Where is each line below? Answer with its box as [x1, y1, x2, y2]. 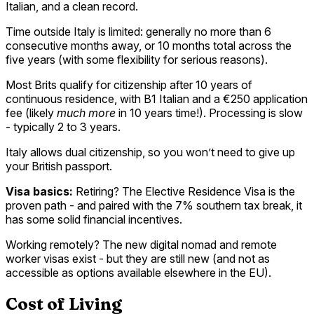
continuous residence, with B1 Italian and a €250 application [6, 91, 308, 106]
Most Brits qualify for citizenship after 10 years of [6, 77, 252, 92]
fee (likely [6, 105, 57, 120]
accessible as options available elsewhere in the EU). [6, 265, 271, 280]
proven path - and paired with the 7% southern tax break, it [6, 198, 302, 212]
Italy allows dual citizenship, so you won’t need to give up [6, 144, 295, 159]
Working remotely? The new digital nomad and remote [6, 237, 277, 252]
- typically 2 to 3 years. [6, 119, 121, 134]
